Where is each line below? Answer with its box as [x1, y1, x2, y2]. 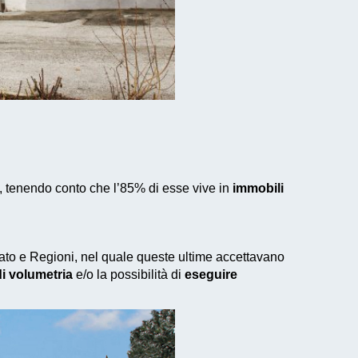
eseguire [185, 267, 237, 281]
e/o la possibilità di [73, 267, 185, 281]
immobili [233, 181, 284, 195]
